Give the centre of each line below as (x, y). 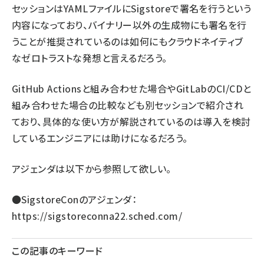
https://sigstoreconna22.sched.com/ (97, 216)
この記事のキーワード (57, 250)
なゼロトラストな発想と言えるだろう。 (90, 58)
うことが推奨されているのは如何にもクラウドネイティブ (128, 41)
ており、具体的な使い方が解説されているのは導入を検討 (131, 121)
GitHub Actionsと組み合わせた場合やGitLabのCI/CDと (132, 88)
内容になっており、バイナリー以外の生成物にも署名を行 (129, 25)
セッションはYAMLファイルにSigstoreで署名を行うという (132, 8)
